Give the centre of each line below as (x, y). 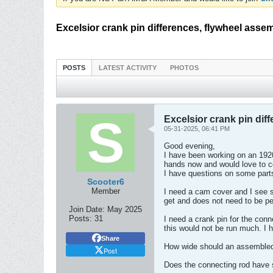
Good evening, (190, 146)
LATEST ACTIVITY (128, 68)
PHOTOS (184, 68)
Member (105, 191)
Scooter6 (105, 182)
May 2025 (125, 209)
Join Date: (87, 209)
